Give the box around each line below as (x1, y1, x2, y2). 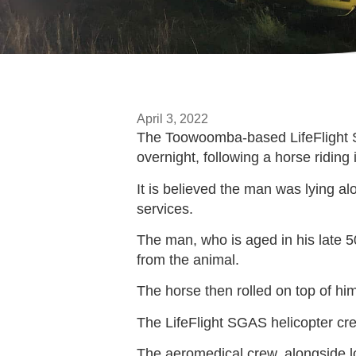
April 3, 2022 (137, 112, 208, 126)
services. (137, 200, 193, 217)
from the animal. (137, 252, 239, 269)
